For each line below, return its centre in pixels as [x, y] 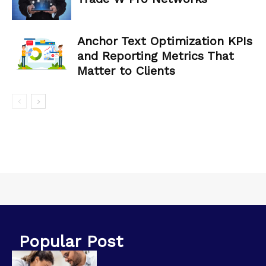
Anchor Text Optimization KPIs [165, 41]
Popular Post [71, 242]
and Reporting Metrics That [156, 56]
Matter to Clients [126, 71]
